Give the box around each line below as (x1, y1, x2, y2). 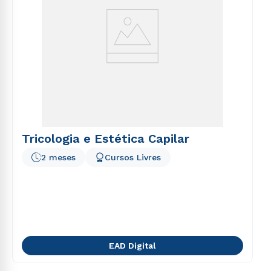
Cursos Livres (105, 152, 161, 162)
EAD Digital (109, 241, 156, 250)
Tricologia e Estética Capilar (22, 131, 189, 146)
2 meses (41, 152, 76, 162)
